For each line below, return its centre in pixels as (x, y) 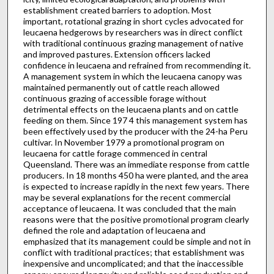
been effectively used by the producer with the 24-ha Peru (135, 131)
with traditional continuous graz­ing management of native (133, 43)
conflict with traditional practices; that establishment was (134, 252)
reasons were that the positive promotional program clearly (136, 219)
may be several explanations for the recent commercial (127, 197)
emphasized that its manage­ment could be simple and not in (137, 241)
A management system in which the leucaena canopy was (132, 76)
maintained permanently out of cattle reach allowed (121, 87)
